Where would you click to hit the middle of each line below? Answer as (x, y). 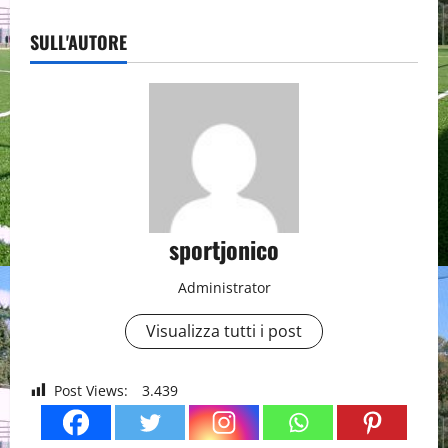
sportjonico (224, 249)
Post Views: (91, 391)
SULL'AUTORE (78, 42)
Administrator (224, 288)
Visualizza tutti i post (224, 331)
